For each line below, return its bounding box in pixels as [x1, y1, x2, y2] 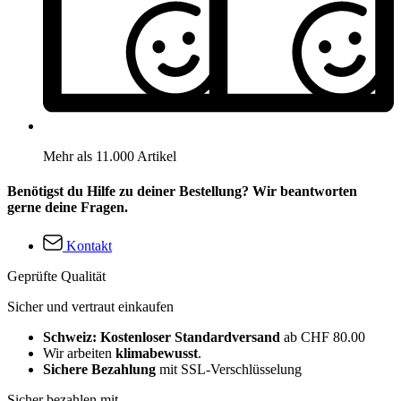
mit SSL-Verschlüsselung [156, 362, 302, 378]
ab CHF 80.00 [284, 329, 365, 346]
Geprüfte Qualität [7, 269, 106, 285]
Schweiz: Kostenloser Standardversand [43, 329, 284, 346]
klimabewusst [115, 346, 198, 362]
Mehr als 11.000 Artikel [43, 148, 176, 164]
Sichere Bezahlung [43, 362, 156, 378]
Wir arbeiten [43, 346, 115, 362]
